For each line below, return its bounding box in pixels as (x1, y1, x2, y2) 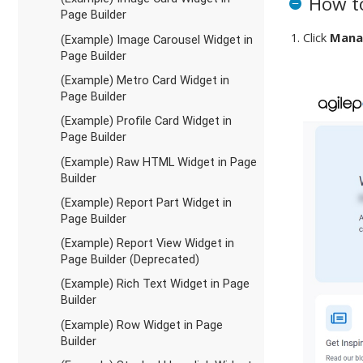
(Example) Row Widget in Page (60, 317, 223, 332)
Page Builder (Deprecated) (60, 252, 199, 267)
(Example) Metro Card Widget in (60, 73, 229, 88)
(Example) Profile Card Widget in (60, 113, 232, 129)
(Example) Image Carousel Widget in (60, 32, 253, 47)
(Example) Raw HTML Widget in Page (60, 154, 257, 169)
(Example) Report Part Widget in (60, 194, 232, 210)
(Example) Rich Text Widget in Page (60, 276, 250, 292)
